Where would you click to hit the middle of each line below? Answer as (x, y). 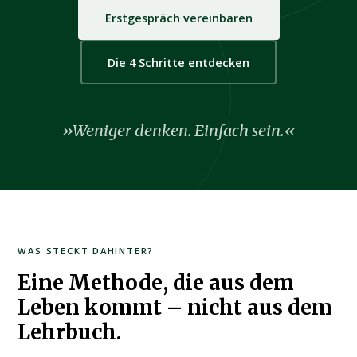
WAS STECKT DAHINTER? (86, 251)
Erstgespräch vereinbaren (178, 18)
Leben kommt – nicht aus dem (175, 307)
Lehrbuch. (70, 332)
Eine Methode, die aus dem (156, 282)
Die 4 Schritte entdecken (178, 62)
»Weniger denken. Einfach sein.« (178, 131)
